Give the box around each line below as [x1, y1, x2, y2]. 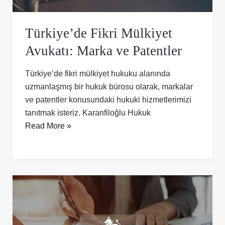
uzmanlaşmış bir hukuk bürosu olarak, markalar [25, 81, 193, 91]
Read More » [25, 121, 71, 130]
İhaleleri [24, 189, 53, 199]
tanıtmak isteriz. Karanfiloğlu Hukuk [25, 107, 151, 117]
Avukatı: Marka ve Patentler [25, 43, 182, 58]
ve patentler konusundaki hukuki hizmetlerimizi [25, 94, 191, 104]
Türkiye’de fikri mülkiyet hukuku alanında [25, 68, 170, 78]
